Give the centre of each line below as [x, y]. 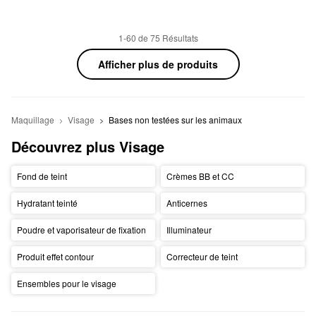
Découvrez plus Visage [88, 146]
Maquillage [33, 119]
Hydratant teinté [47, 203]
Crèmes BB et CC [200, 176]
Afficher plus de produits [158, 64]
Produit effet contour [55, 257]
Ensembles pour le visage [66, 284]
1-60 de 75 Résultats [158, 37]
